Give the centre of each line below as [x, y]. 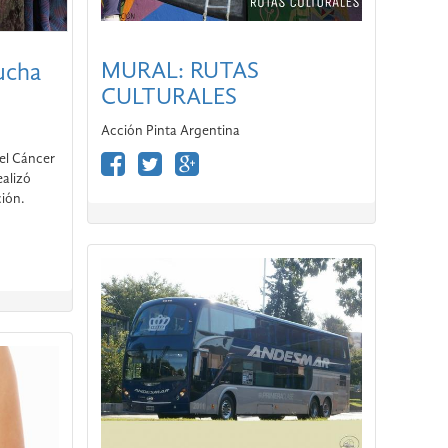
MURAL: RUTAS [179, 71]
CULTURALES [168, 97]
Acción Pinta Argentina [170, 130]
